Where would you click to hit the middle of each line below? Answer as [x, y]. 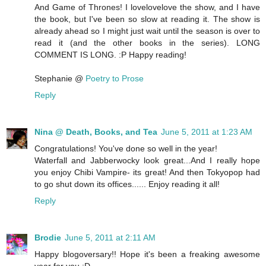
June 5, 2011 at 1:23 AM [207, 132]
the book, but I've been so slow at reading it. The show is [147, 19]
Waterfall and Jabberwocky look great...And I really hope [147, 160]
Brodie [48, 237]
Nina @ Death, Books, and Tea [96, 132]
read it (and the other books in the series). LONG [147, 42]
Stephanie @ [60, 78]
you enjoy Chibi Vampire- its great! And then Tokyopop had [147, 172]
